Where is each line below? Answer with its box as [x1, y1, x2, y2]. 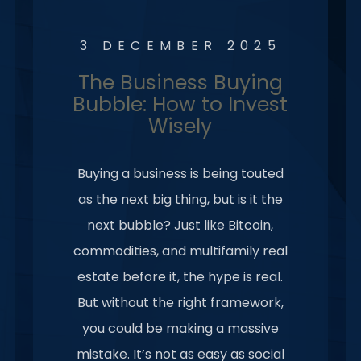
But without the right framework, [77, 293, 284, 312]
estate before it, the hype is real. [77, 268, 284, 286]
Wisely [148, 112, 213, 140]
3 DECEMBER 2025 [79, 36, 282, 55]
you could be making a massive [81, 319, 279, 338]
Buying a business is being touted [77, 164, 284, 183]
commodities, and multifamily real [73, 242, 288, 260]
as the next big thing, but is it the [77, 190, 283, 209]
